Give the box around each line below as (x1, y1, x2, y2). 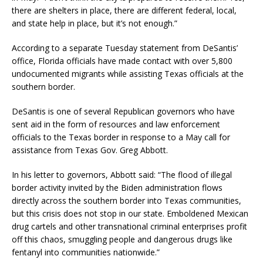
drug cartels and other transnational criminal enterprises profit (12, 221, 247, 232)
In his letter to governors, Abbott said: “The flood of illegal (12, 169, 232, 181)
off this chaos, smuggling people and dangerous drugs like (12, 234, 232, 245)
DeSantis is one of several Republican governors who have (12, 106, 235, 117)
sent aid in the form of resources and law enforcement (12, 119, 220, 130)
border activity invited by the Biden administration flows (12, 182, 222, 194)
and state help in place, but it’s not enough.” (12, 18, 177, 29)
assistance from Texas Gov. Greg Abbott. (12, 144, 168, 156)
